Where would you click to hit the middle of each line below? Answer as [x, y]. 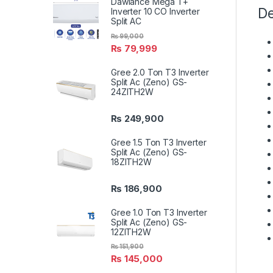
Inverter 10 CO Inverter [155, 12]
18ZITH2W [131, 161]
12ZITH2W [131, 232]
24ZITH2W [132, 91]
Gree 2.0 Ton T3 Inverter [160, 72]
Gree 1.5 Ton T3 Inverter [159, 142]
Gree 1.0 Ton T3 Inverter [159, 213]
